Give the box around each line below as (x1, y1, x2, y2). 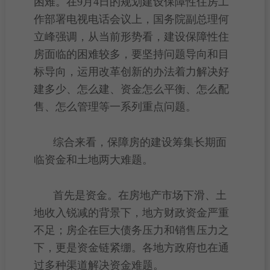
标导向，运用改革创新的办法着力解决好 (33, 66, 229, 78)
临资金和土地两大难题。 (33, 154, 153, 166)
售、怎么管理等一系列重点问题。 (33, 101, 196, 113)
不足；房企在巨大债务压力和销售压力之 (33, 224, 229, 236)
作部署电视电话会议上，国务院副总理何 (33, 13, 229, 25)
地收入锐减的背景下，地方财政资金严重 (33, 207, 229, 219)
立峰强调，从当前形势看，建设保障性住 (33, 31, 229, 43)
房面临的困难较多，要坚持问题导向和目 (33, 48, 229, 60)
